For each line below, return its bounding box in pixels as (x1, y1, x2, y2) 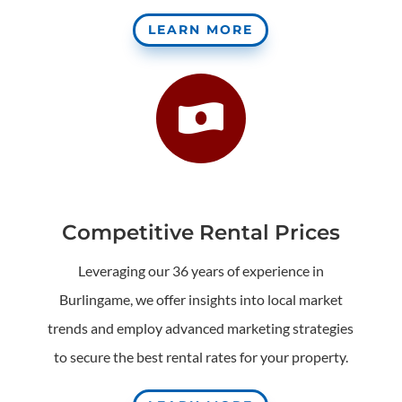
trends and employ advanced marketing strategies (48, 319, 354, 336)
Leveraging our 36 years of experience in (77, 262, 324, 279)
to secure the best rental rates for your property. (53, 348, 348, 365)
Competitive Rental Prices (61, 220, 340, 245)
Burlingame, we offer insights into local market (58, 291, 343, 308)
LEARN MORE (148, 21, 254, 38)
